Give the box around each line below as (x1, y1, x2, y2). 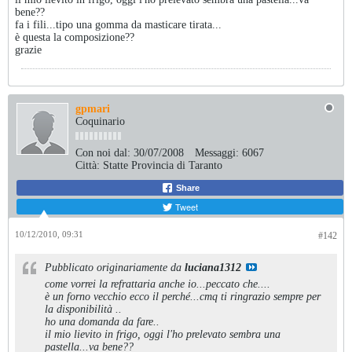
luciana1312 (185, 262, 241, 273)
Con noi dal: (75, 147, 130, 159)
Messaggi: (195, 147, 239, 159)
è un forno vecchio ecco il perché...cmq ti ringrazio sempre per (45, 291, 321, 302)
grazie (15, 44, 42, 56)
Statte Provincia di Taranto (103, 159, 222, 171)
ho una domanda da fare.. (45, 316, 159, 328)
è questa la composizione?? (15, 31, 134, 43)
